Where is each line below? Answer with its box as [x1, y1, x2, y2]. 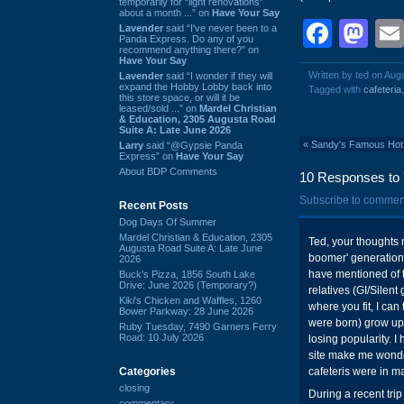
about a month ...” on [119, 6, 212, 18]
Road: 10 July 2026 [119, 331, 204, 343]
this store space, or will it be [119, 91, 240, 103]
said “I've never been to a [163, 22, 277, 33]
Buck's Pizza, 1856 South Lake [119, 268, 255, 280]
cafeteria [363, 84, 401, 95]
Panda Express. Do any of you [119, 32, 253, 44]
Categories [119, 364, 176, 378]
